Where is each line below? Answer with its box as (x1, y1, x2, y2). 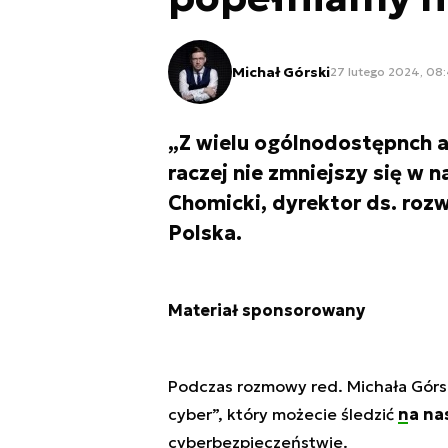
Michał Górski (231, 62, 330, 81)
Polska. (167, 219, 242, 246)
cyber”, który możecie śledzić (167, 403, 398, 424)
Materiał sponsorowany (167, 299, 365, 320)
